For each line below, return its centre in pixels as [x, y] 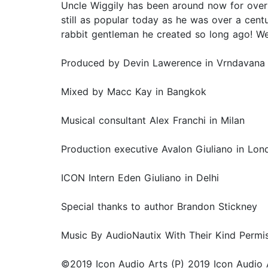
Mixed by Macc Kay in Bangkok [134, 92]
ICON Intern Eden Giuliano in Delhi [140, 178]
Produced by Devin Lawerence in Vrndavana [163, 63]
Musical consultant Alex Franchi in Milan [153, 121]
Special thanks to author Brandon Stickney [159, 207]
